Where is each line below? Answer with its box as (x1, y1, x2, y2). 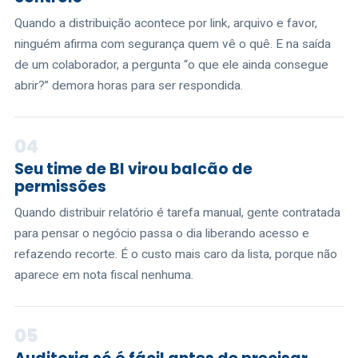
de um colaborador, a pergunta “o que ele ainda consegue (14, 58, 328, 72)
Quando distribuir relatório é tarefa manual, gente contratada (14, 205, 340, 220)
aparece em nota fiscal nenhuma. (14, 268, 193, 282)
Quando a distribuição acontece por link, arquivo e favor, (14, 16, 317, 30)
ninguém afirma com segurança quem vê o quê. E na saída (14, 37, 331, 51)
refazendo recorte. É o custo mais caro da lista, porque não (14, 247, 337, 261)
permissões (14, 176, 106, 197)
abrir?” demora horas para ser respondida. (14, 78, 243, 93)
